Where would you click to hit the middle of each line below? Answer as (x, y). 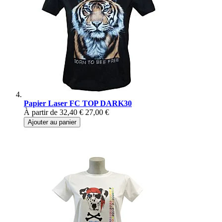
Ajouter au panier (52, 122)
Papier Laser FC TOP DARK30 (78, 104)
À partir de (41, 112)
